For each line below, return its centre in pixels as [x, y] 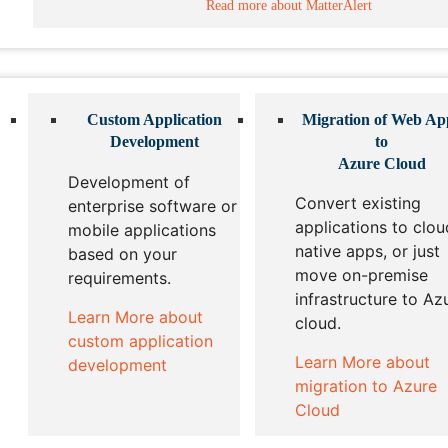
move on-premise [362, 275]
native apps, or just [368, 251]
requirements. [119, 278]
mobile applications [142, 230]
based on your [122, 254]
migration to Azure [366, 385]
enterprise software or [152, 206]
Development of [129, 182]
